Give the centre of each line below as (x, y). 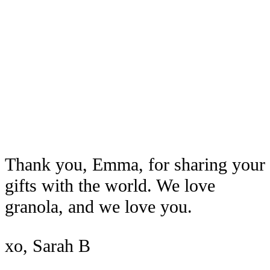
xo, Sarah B (48, 246)
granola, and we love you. (99, 206)
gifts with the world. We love (110, 185)
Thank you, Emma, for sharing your (135, 164)
